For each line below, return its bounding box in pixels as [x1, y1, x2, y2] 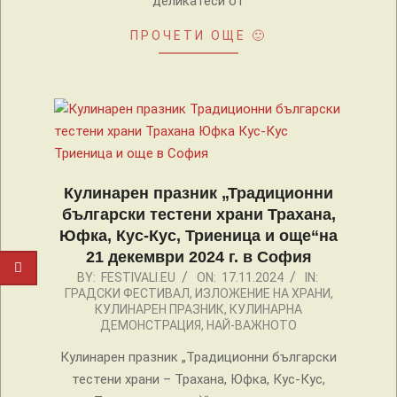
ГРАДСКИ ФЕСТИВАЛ [64, 286, 190, 301]
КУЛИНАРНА [230, 302, 302, 317]
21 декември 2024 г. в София [85, 248, 312, 267]
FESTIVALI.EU [100, 270, 175, 285]
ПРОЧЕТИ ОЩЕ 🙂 [130, 28, 267, 43]
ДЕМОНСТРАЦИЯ [100, 318, 201, 333]
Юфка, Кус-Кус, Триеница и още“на [59, 227, 338, 245]
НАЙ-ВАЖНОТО [206, 318, 297, 333]
